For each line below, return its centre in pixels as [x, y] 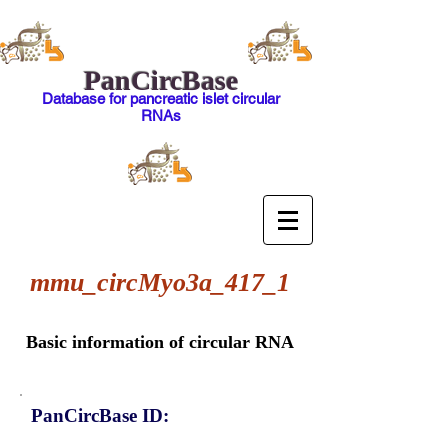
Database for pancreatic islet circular [160, 98]
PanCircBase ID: [100, 415]
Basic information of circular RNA [160, 342]
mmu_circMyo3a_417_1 [160, 282]
